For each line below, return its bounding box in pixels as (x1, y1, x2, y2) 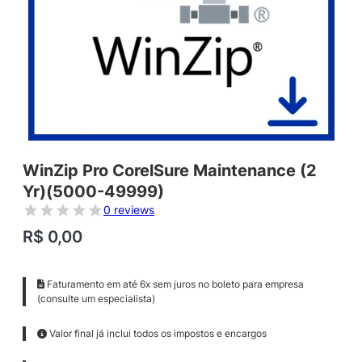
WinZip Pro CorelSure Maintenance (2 (23, 161, 317, 181)
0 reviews (103, 203, 154, 217)
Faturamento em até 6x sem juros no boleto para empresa (44, 278, 304, 291)
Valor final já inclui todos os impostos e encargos (46, 326, 267, 339)
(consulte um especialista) (36, 293, 155, 305)
